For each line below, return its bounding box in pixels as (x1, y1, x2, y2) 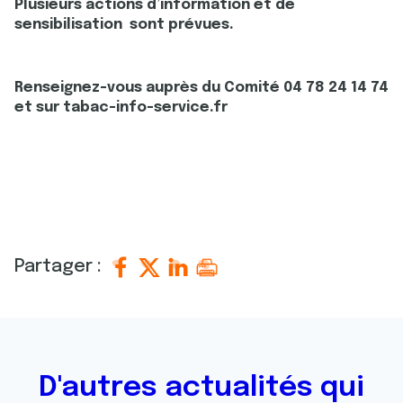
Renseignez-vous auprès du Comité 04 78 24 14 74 (14, 80, 389, 95)
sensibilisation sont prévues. (14, 17, 234, 32)
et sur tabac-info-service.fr (14, 100, 228, 115)
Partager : (14, 257, 106, 276)
